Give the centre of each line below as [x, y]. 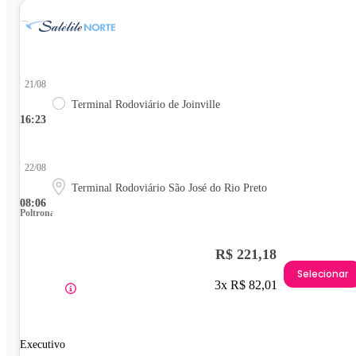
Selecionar [323, 274]
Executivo [43, 344]
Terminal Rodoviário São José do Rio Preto [169, 188]
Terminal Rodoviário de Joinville [146, 104]
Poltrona [37, 213]
